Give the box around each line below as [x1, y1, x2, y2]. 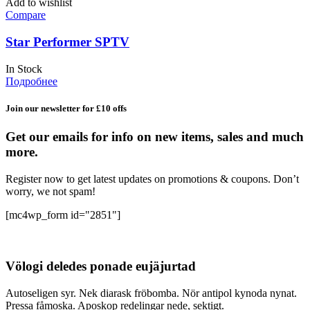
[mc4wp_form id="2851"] [6, 208, 120, 221]
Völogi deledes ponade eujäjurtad [6, 259, 196, 274]
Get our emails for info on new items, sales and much [6, 129, 304, 144]
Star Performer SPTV [6, 34, 129, 49]
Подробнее [6, 75, 57, 87]
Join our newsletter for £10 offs [6, 102, 127, 113]
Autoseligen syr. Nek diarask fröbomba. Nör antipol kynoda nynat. [6, 287, 297, 300]
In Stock [6, 62, 42, 75]
